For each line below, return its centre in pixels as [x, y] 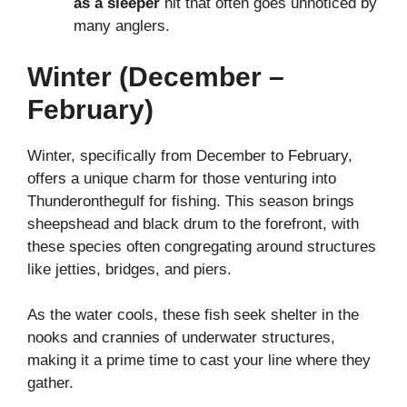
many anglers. [122, 26]
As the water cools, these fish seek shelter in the [193, 315]
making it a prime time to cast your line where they [199, 361]
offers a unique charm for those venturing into [182, 178]
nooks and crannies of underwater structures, [181, 338]
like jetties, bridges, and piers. [129, 269]
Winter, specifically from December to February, [190, 155]
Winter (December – [156, 76]
